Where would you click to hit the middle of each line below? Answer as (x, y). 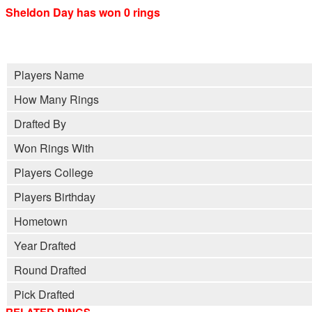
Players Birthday (55, 197)
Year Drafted (45, 246)
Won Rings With (54, 148)
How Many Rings (56, 100)
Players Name (49, 75)
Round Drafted (50, 270)
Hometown (41, 221)
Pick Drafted (44, 295)
